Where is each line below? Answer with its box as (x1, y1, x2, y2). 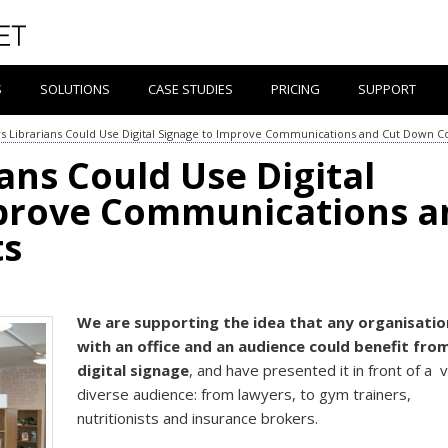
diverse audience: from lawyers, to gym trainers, (77, 383, 412, 404)
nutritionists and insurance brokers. (77, 407, 319, 428)
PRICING (271, 80, 320, 98)
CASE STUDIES (148, 80, 233, 98)
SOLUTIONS (40, 80, 110, 98)
